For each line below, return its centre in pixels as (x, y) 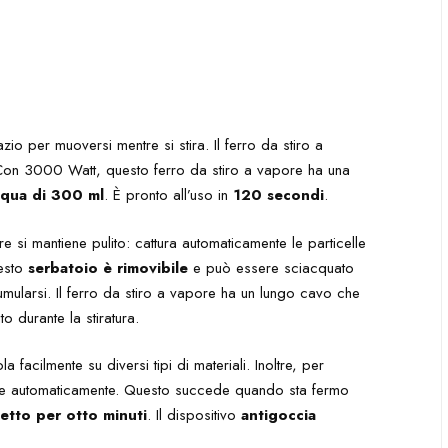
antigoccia (279, 415)
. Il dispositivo (194, 415)
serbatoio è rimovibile (108, 267)
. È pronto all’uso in (169, 195)
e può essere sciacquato (271, 267)
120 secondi (279, 195)
